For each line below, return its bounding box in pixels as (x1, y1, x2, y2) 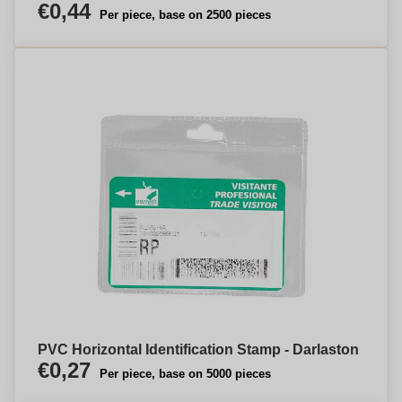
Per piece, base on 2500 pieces (100, 8, 271, 22)
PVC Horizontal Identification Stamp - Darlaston (38, 342, 359, 357)
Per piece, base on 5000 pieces (100, 367, 271, 380)
